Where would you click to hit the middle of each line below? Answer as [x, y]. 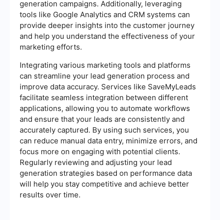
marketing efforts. [51, 47]
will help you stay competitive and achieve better [104, 184]
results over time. [50, 195]
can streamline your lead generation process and [105, 76]
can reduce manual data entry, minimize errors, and [109, 141]
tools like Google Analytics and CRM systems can [105, 15]
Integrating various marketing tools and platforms [105, 65]
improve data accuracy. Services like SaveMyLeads [108, 87]
